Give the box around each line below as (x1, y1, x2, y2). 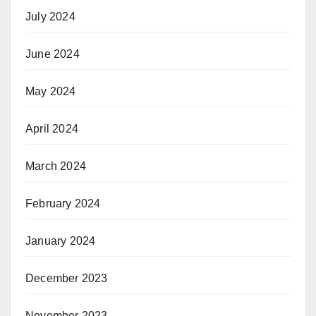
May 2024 (25, 85, 76, 98)
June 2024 (25, 48, 80, 61)
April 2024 (25, 123, 78, 135)
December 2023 (25, 272, 108, 285)
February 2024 (25, 197, 101, 210)
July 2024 (25, 11, 75, 23)
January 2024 (25, 235, 96, 248)
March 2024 (25, 160, 86, 173)
